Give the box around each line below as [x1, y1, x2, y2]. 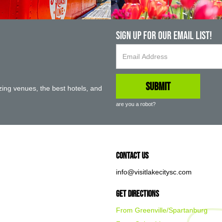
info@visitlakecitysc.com [116, 168, 192, 176]
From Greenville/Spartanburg [116, 206, 208, 214]
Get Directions [116, 189, 159, 199]
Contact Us [116, 151, 149, 161]
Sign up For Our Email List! [116, 29, 212, 41]
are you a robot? [116, 101, 156, 107]
